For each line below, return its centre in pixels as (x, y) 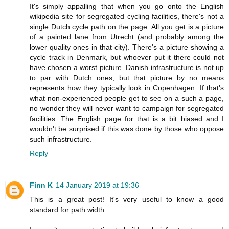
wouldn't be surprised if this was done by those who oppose (127, 129)
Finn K (41, 185)
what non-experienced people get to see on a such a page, (127, 98)
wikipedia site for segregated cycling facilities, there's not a (127, 16)
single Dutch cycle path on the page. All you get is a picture (127, 26)
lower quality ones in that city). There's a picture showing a (127, 47)
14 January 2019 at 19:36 (97, 185)
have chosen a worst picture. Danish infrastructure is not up (127, 67)
